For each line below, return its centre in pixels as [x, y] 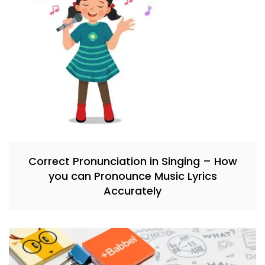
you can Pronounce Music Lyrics [132, 176]
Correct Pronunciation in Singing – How [132, 161]
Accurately [132, 190]
